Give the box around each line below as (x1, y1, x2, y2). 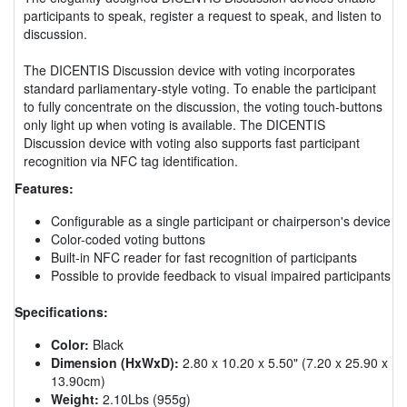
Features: (15, 178, 74, 197)
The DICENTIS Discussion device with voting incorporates (24, 60, 355, 79)
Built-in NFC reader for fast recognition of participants (51, 247, 357, 266)
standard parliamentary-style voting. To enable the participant (24, 78, 376, 97)
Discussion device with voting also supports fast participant (24, 133, 360, 152)
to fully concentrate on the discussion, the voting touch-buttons (24, 96, 382, 115)
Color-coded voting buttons (51, 229, 205, 248)
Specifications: (15, 302, 108, 321)
